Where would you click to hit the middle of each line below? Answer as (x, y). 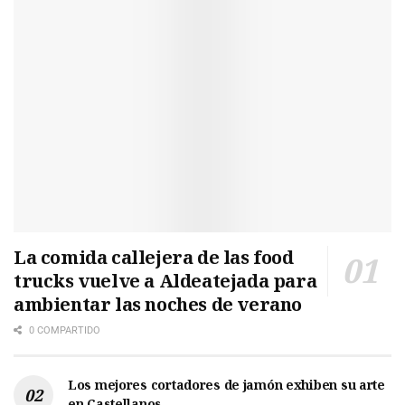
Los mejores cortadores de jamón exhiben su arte (226, 384)
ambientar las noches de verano (158, 304)
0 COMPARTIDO (63, 330)
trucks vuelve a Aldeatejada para (165, 280)
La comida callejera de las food (154, 257)
